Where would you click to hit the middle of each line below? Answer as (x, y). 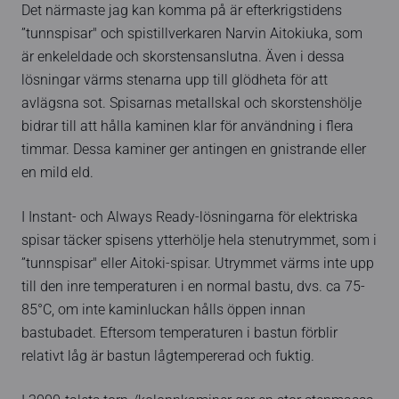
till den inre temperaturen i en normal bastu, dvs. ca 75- (193, 286)
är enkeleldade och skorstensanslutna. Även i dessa (183, 57)
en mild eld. (57, 172)
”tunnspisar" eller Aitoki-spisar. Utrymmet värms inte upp (198, 263)
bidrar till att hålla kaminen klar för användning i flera (187, 126)
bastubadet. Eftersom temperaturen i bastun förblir (179, 333)
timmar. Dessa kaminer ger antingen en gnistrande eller (194, 149)
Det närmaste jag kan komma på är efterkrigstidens (182, 10)
